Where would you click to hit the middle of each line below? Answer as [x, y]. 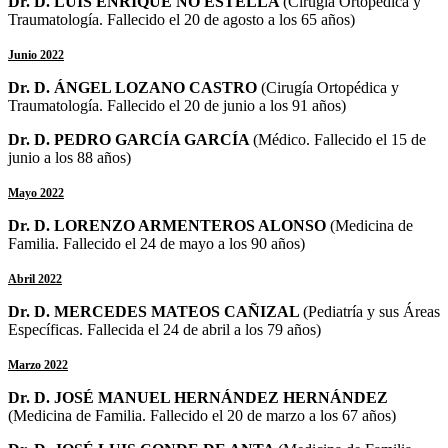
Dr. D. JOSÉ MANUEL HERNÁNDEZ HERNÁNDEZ [198, 397]
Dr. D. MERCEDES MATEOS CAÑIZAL [155, 311]
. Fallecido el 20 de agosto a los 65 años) [227, 19]
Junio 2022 [36, 54]
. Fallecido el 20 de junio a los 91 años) [222, 105]
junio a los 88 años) [69, 157]
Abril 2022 [35, 278]
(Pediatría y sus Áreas [371, 311]
